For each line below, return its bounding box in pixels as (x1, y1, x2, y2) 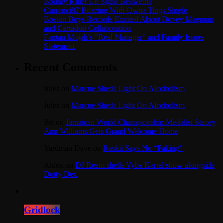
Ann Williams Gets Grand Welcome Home (44, 126, 178, 135)
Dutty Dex (44, 169, 77, 178)
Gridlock (24, 205, 60, 216)
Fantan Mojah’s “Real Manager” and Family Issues (44, 32, 204, 41)
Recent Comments (24, 60, 117, 74)
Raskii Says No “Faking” (103, 143, 183, 152)
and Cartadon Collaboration (44, 23, 131, 32)
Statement (44, 41, 75, 50)
